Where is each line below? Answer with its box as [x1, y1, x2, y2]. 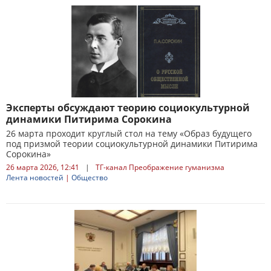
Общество [71, 172, 108, 183]
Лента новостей [6, 172, 64, 183]
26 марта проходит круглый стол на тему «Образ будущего [6, 128, 252, 139]
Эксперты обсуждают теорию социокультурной [6, 101, 250, 114]
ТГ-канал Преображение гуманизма [96, 162, 224, 172]
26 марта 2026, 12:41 [6, 162, 79, 172]
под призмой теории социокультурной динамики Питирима [6, 138, 258, 149]
